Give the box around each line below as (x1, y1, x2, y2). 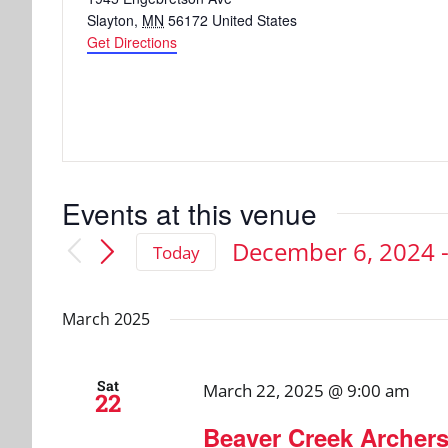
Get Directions (87, 32, 177, 52)
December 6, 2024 (232, 235, 436, 269)
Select (231, 263, 298, 297)
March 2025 (62, 308, 150, 331)
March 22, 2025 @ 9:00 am (202, 379, 410, 403)
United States (212, 10, 297, 30)
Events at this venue (62, 193, 317, 233)
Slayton (87, 10, 134, 30)
